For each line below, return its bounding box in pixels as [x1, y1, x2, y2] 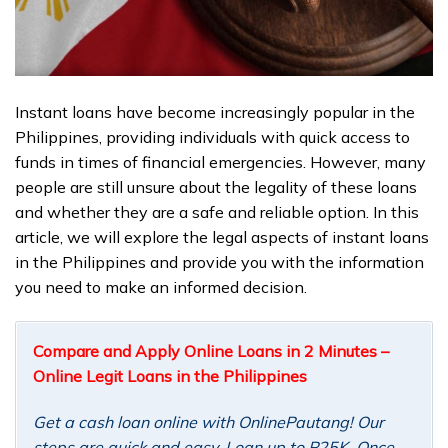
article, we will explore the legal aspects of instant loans [15, 227, 429, 248]
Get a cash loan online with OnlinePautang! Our [33, 411, 384, 432]
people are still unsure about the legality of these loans [15, 177, 417, 198]
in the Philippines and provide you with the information [15, 252, 424, 273]
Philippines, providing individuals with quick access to [15, 127, 410, 148]
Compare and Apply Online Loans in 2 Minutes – [33, 341, 389, 362]
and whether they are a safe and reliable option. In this [15, 202, 419, 223]
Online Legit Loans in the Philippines [33, 366, 307, 387]
